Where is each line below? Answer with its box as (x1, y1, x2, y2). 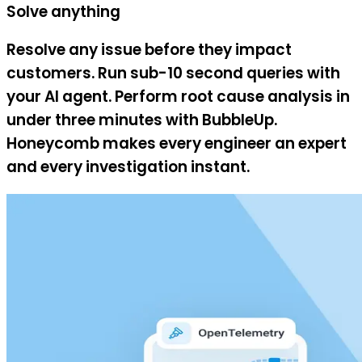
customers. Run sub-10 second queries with (6, 62, 340, 85)
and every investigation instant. (6, 156, 250, 179)
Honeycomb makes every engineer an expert (6, 133, 347, 155)
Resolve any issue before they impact (6, 39, 292, 61)
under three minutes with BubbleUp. (6, 109, 277, 132)
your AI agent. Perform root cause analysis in (6, 86, 350, 108)
